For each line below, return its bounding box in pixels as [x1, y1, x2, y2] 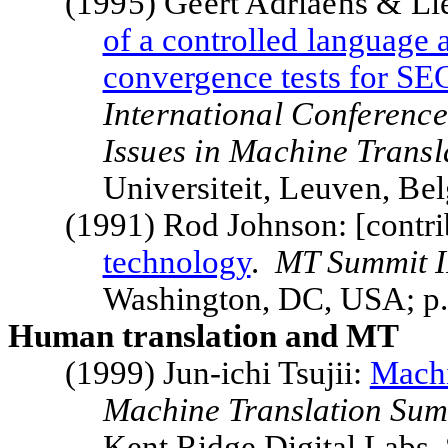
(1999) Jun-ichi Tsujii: [64, 355, 370, 391]
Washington [102, 281, 262, 317]
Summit [326, 244, 427, 280]
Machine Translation [102, 392, 390, 428]
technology [102, 244, 251, 280]
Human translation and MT [8, 318, 399, 354]
